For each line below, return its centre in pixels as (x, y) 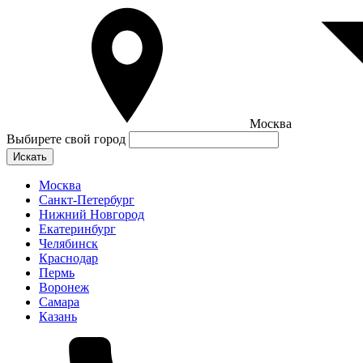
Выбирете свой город (66, 139)
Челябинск (68, 243)
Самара (59, 302)
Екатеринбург (77, 229)
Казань (58, 316)
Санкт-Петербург (87, 200)
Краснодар (68, 258)
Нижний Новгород (92, 214)
